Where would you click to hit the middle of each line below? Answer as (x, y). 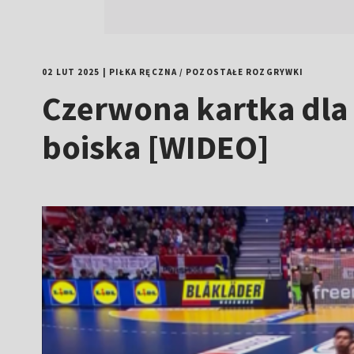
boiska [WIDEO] (156, 147)
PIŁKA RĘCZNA (143, 72)
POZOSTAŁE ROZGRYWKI (245, 72)
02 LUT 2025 (71, 72)
